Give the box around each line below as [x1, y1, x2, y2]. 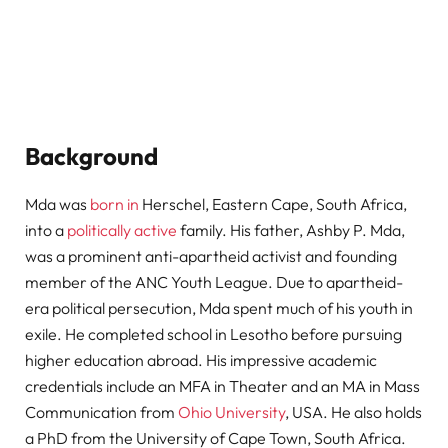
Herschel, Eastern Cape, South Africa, [139, 194, 407, 215]
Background [25, 140, 158, 171]
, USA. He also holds [285, 402, 422, 423]
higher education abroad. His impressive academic [25, 350, 377, 371]
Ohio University [178, 402, 285, 423]
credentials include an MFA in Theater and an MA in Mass [25, 376, 420, 397]
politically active [67, 220, 177, 241]
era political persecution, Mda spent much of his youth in [25, 298, 413, 319]
